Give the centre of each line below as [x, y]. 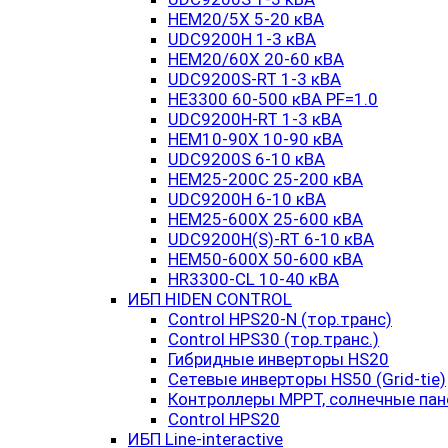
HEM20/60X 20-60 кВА [256, 59]
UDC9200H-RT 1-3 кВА [255, 119]
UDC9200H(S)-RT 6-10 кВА [271, 239]
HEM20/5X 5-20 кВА [246, 19]
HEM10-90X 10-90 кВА [255, 139]
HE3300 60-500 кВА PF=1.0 [273, 99]
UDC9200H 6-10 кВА [247, 199]
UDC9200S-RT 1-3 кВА [254, 79]
